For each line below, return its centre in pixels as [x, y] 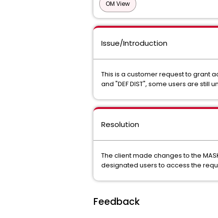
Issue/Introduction [134, 43]
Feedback [117, 202]
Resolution [120, 124]
